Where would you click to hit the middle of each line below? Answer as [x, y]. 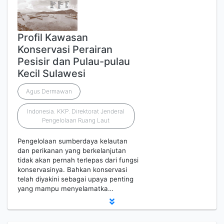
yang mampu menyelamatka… [65, 188]
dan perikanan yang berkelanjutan [72, 150]
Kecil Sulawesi [51, 73]
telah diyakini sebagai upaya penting [75, 179]
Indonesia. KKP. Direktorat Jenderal [76, 111]
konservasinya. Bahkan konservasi [72, 169]
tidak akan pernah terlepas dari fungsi [78, 160]
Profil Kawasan [53, 37]
